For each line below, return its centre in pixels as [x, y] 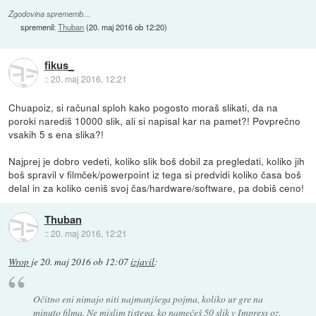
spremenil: [39, 27]
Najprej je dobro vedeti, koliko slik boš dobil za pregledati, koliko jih [157, 161]
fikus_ [59, 65]
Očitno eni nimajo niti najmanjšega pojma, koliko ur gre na [148, 298]
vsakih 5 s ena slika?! [56, 134]
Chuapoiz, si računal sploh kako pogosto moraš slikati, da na [144, 108]
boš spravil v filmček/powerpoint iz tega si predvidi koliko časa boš [155, 175]
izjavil [143, 262]
